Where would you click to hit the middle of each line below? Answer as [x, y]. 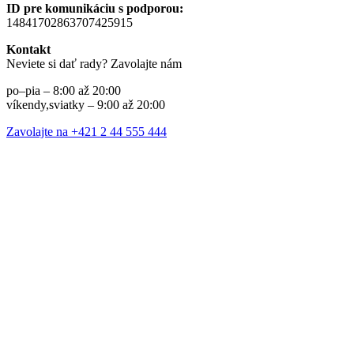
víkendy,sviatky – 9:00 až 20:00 [86, 105]
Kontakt [28, 50]
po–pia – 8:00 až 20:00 [64, 91]
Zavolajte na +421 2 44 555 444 [87, 132]
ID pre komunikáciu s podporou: [95, 9]
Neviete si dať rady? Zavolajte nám [94, 64]
